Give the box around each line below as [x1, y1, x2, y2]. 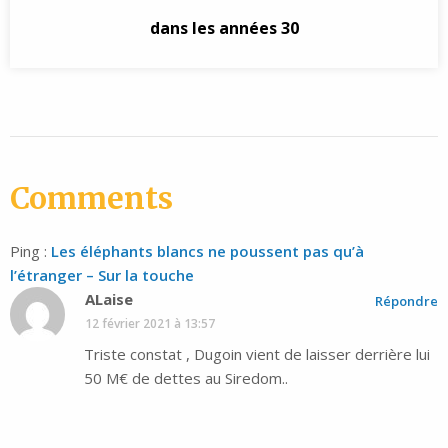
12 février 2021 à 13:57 [85, 315, 215, 333]
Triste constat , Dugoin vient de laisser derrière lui [84, 344, 430, 365]
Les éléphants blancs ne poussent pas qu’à [51, 241, 364, 262]
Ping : [10, 241, 51, 262]
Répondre [375, 292, 438, 311]
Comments [10, 179, 173, 218]
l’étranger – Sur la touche [10, 265, 194, 286]
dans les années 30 [149, 17, 299, 40]
